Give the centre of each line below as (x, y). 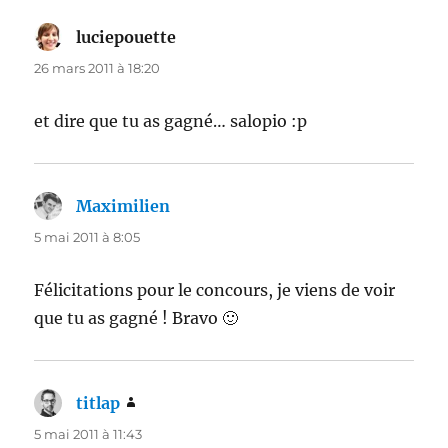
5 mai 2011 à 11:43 (88, 433)
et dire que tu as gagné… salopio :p (171, 120)
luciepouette (126, 36)
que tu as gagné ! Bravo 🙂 (136, 317)
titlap (98, 402)
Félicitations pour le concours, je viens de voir (215, 289)
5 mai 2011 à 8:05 (87, 236)
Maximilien (123, 205)
